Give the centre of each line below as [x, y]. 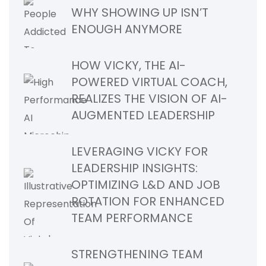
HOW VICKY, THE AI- [129, 66]
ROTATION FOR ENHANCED [148, 202]
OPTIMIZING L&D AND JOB [146, 185]
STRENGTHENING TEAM [137, 254]
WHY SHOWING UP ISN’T [140, 13]
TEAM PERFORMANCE [132, 218]
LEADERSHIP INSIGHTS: [134, 168]
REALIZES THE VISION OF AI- [149, 99]
